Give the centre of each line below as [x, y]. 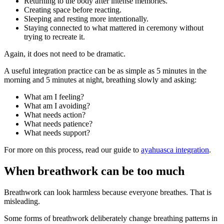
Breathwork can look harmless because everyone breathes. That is [108, 192]
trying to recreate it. [54, 37]
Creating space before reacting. [73, 10]
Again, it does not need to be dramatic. [65, 54]
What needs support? [57, 133]
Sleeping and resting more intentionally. [86, 19]
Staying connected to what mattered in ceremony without [114, 28]
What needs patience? [58, 124]
